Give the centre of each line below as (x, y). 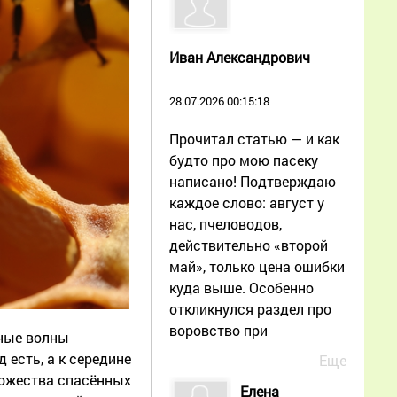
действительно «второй (249, 245)
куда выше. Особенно (241, 287)
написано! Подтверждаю (253, 181)
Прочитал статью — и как (254, 138)
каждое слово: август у (247, 202)
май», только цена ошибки (257, 266)
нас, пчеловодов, (226, 223)
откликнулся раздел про (250, 308)
